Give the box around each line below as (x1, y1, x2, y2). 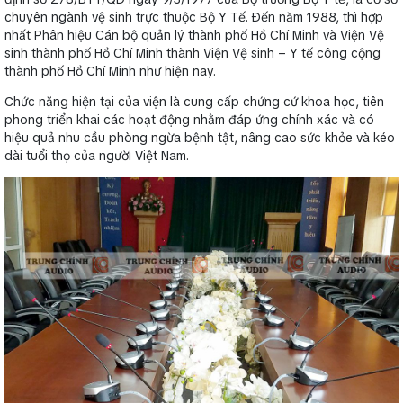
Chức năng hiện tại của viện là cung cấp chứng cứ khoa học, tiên (4, 93, 384, 110)
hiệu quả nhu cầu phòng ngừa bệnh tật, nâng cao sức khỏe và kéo (4, 129, 395, 146)
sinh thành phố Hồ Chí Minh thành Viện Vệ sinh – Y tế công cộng (4, 44, 381, 61)
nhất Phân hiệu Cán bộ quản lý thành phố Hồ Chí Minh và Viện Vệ (4, 26, 384, 43)
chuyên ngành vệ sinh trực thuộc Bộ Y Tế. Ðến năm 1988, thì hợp (4, 8, 383, 25)
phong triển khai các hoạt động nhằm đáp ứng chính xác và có (4, 111, 374, 128)
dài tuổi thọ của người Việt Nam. (4, 147, 189, 164)
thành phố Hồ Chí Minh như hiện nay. (4, 62, 216, 79)
